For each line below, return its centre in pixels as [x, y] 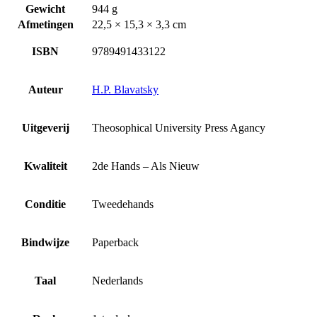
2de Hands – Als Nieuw [146, 166]
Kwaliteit [45, 166]
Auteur [45, 89]
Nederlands [117, 280]
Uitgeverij [45, 127]
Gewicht [45, 8]
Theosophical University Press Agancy [179, 127]
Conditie [45, 204]
